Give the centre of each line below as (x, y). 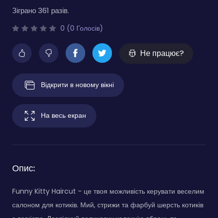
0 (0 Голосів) (81, 28)
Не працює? (162, 54)
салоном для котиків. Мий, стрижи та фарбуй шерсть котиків (108, 205)
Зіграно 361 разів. (41, 11)
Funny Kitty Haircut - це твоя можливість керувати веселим (108, 191)
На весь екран (64, 115)
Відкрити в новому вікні (77, 84)
